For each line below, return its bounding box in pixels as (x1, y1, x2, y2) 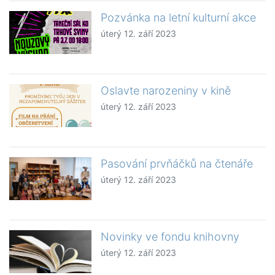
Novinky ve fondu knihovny (101, 230, 240, 244)
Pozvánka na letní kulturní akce (101, 11, 257, 25)
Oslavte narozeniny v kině (101, 84, 231, 98)
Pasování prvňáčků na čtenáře (101, 157, 254, 171)
